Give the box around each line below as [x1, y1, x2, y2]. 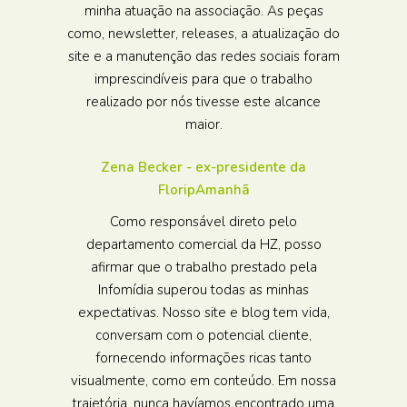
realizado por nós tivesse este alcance [86, 93, 321, 111]
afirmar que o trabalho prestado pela [90, 258, 317, 276]
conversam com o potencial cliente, [95, 326, 312, 344]
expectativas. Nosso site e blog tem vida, [77, 303, 330, 322]
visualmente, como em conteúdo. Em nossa [71, 372, 336, 390]
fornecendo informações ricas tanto [95, 349, 312, 367]
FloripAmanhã [157, 181, 250, 199]
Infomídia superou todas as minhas [98, 281, 309, 299]
